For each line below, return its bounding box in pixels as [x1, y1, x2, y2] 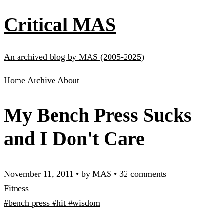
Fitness [4, 183, 29, 193]
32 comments [119, 168, 166, 179]
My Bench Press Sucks [4, 104, 192, 126]
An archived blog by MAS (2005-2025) [4, 52, 144, 62]
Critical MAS [4, 13, 116, 36]
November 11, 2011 [4, 168, 73, 179]
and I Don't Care [4, 127, 145, 149]
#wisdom [68, 198, 100, 208]
